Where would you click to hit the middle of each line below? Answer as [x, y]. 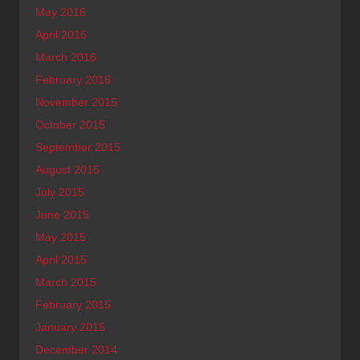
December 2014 [76, 349]
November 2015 [76, 102]
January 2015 [70, 327]
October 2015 [70, 124]
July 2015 [60, 192]
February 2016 [73, 79]
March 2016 [66, 57]
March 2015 [66, 282]
